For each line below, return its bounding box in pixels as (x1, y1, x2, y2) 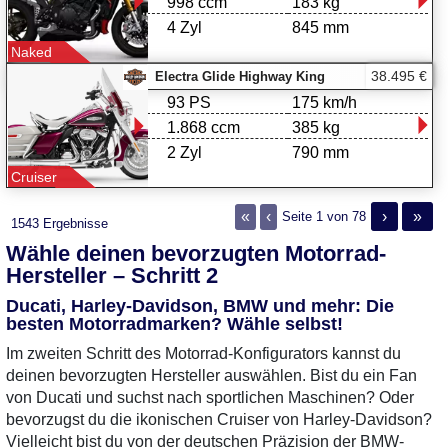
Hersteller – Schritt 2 (6, 263, 218, 288)
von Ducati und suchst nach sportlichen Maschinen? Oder (6, 389, 414, 406)
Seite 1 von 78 (282, 209, 366, 225)
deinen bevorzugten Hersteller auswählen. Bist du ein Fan (6, 367, 417, 384)
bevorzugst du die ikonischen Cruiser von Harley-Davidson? (6, 411, 432, 428)
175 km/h (291, 94, 357, 111)
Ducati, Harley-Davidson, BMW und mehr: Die (6, 296, 394, 316)
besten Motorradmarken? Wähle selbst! (6, 314, 343, 334)
